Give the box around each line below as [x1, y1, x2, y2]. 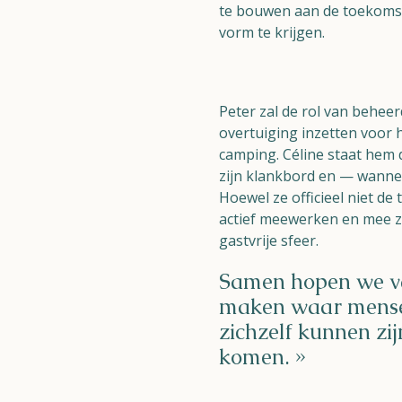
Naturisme [135, 45, 267, 81]
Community [162, 84, 240, 105]
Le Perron [167, 325, 235, 345]
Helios [179, 351, 223, 371]
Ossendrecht [158, 299, 244, 319]
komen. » [219, 343, 306, 371]
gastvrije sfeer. [219, 231, 319, 250]
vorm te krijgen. [219, 22, 325, 42]
